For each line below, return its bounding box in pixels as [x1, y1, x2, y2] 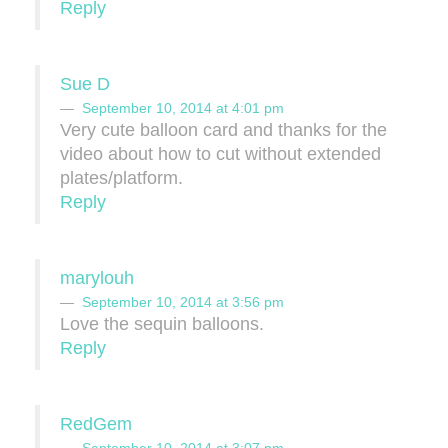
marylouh [60, 268, 134, 289]
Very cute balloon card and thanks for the [60, 120, 387, 141]
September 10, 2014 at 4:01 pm [82, 100, 284, 117]
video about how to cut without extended [60, 144, 381, 165]
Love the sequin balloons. [60, 314, 264, 335]
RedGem [60, 414, 132, 435]
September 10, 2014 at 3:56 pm [82, 294, 284, 311]
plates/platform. [60, 168, 183, 189]
